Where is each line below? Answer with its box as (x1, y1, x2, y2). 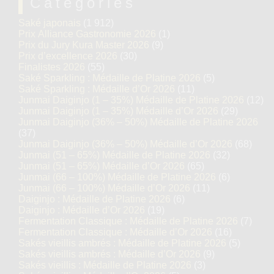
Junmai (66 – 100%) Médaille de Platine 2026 (18, 172, 216, 182)
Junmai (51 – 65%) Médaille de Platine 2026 (18, 150, 210, 160)
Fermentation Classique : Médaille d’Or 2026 (18, 227, 212, 237)
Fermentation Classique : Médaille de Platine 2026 (18, 216, 238, 226)
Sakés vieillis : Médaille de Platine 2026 (18, 260, 191, 270)
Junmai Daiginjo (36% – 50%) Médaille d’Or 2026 (18, 139, 232, 149)
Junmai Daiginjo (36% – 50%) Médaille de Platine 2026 (18, 117, 258, 127)
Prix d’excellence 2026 (18, 51, 117, 61)
